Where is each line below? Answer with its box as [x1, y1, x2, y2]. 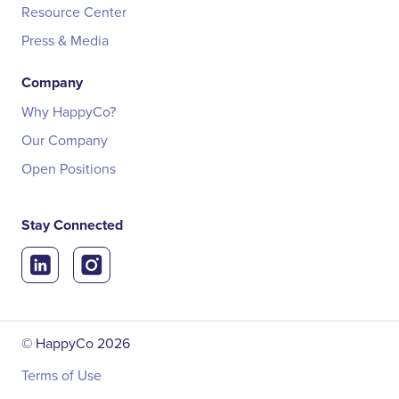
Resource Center [21, 2, 126, 22]
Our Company [21, 130, 108, 151]
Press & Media [21, 30, 109, 51]
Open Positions [21, 159, 116, 179]
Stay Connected [21, 215, 123, 236]
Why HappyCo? [21, 102, 116, 122]
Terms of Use [21, 365, 102, 386]
